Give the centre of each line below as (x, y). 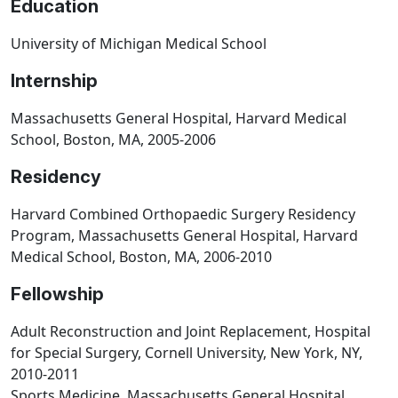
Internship (54, 81)
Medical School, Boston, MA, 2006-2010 (141, 257)
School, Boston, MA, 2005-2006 (113, 140)
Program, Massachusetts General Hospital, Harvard (184, 236)
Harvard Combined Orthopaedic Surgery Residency (183, 215)
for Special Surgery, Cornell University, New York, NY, (187, 353)
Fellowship (57, 295)
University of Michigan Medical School (139, 44)
